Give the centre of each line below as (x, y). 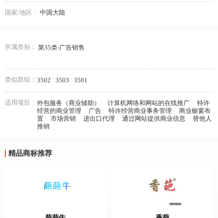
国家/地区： (22, 12)
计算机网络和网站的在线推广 (149, 103)
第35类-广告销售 (61, 47)
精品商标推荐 (30, 153)
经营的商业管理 (59, 111)
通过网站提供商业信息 (154, 118)
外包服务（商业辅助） (69, 103)
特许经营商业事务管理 (140, 111)
